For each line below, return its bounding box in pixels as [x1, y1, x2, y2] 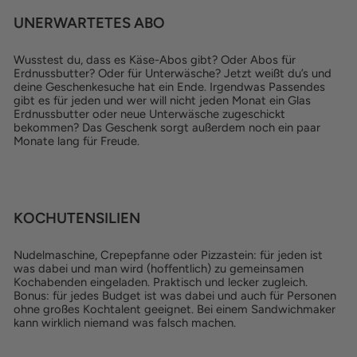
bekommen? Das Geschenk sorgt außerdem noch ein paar [14, 120, 320, 135]
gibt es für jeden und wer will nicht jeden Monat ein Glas [14, 93, 311, 108]
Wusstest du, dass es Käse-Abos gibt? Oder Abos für [14, 53, 296, 67]
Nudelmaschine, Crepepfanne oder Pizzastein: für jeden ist [14, 248, 323, 262]
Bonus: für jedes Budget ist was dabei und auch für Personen [14, 288, 336, 303]
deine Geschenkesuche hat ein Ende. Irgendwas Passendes [14, 80, 325, 94]
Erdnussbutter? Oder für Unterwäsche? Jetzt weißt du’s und [14, 66, 331, 80]
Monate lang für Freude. [14, 134, 139, 148]
